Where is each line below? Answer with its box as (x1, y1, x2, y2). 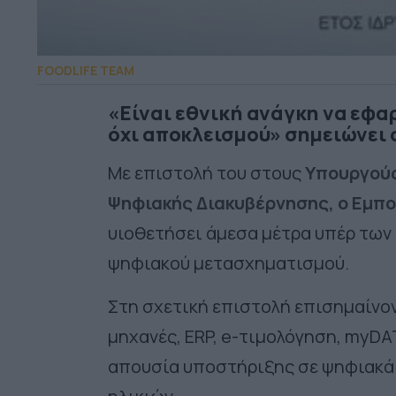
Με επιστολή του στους (108, 161, 305, 186)
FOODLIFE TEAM (37, 62, 134, 80)
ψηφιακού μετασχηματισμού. (108, 251, 349, 276)
